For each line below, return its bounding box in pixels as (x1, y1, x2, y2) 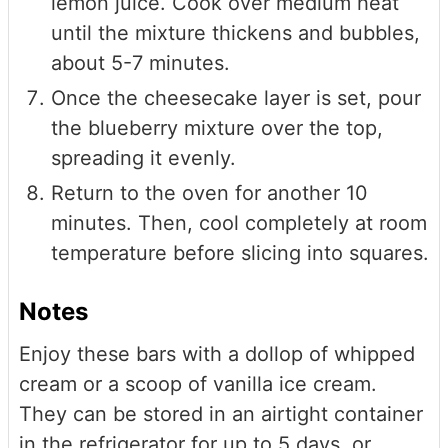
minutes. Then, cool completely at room (51, 210, 427, 235)
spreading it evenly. (51, 145, 236, 170)
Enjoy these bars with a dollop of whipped (19, 342, 415, 367)
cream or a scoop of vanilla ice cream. (19, 372, 377, 397)
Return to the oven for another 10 (51, 180, 368, 205)
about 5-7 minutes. (51, 50, 230, 75)
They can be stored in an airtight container (19, 402, 423, 427)
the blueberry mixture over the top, (51, 115, 383, 140)
